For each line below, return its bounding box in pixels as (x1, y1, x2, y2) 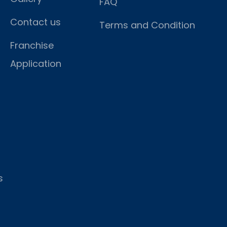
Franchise (10, 39, 54, 52)
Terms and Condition (99, 18, 195, 31)
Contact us (10, 15, 61, 28)
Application (10, 57, 61, 70)
